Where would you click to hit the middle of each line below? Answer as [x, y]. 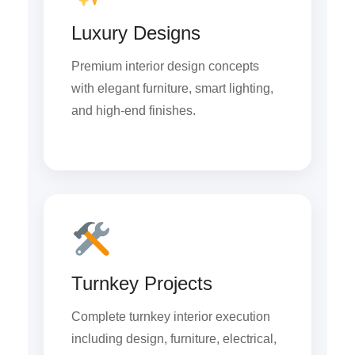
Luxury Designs [136, 33]
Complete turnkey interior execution [171, 316]
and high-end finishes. [134, 111]
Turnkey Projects [142, 283]
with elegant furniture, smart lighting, [172, 89]
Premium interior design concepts [165, 67]
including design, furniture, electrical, [174, 338]
